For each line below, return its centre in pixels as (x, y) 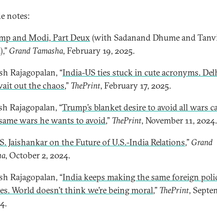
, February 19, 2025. (99, 51)
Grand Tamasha (36, 51)
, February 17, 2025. (136, 85)
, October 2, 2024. (38, 155)
